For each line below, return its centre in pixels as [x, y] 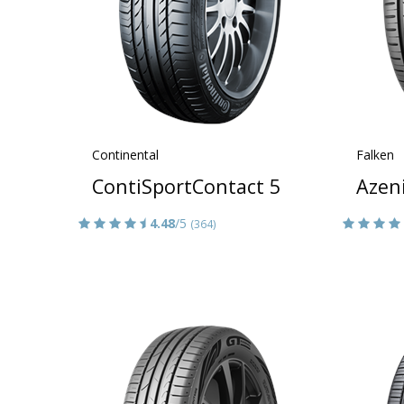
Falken [375, 154]
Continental [125, 154]
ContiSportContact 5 [186, 186]
